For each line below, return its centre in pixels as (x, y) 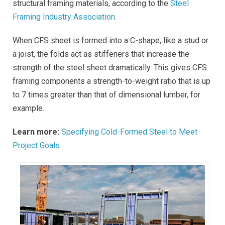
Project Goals (36, 146)
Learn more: (37, 132)
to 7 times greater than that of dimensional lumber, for (106, 95)
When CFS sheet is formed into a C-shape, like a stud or (110, 41)
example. (28, 108)
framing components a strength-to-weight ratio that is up (111, 81)
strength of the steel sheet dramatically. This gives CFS (110, 68)
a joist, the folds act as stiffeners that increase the (101, 54)
